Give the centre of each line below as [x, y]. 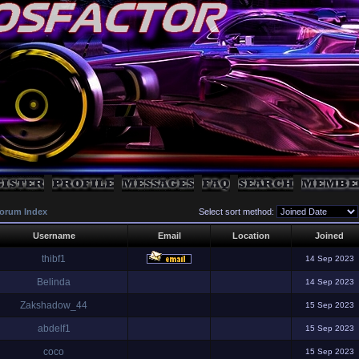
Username [54, 236]
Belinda [54, 282]
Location [251, 236]
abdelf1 [54, 329]
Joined [329, 236]
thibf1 [54, 259]
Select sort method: [238, 212]
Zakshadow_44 [54, 305]
